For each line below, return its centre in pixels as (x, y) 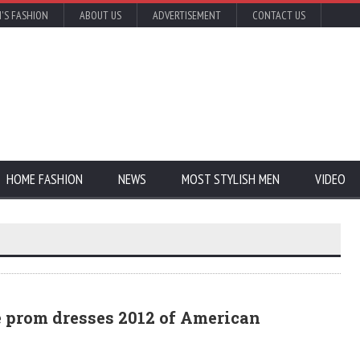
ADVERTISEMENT (187, 15)
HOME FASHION (45, 179)
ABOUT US (100, 15)
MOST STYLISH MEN (231, 179)
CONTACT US (279, 15)
